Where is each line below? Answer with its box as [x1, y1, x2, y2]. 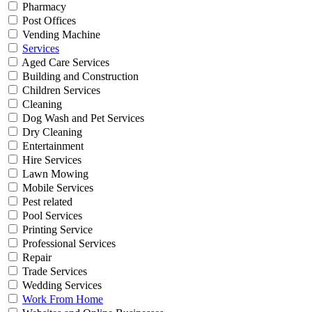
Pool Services [19, 210, 82, 222]
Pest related [19, 196, 72, 208]
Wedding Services [19, 279, 102, 292]
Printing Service [19, 224, 93, 236]
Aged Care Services [19, 56, 109, 69]
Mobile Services [19, 182, 93, 194]
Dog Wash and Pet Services [19, 112, 144, 125]
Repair [19, 251, 52, 264]
